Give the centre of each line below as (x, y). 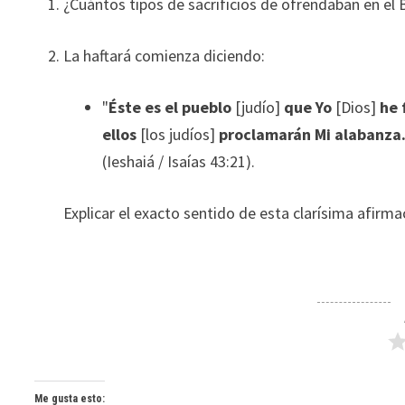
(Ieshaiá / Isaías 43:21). (179, 161)
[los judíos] (180, 134)
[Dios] (358, 107)
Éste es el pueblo (172, 107)
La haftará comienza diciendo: (165, 56)
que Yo (308, 107)
